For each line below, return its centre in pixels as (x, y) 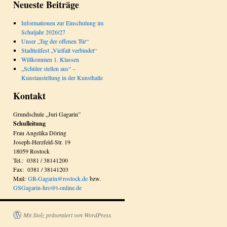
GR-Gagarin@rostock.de (58, 178)
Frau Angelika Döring (40, 133)
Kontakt (29, 96)
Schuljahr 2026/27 (43, 32)
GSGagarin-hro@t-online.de (47, 187)
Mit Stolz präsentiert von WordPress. (68, 215)
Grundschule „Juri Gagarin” (47, 114)
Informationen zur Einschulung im (62, 23)
